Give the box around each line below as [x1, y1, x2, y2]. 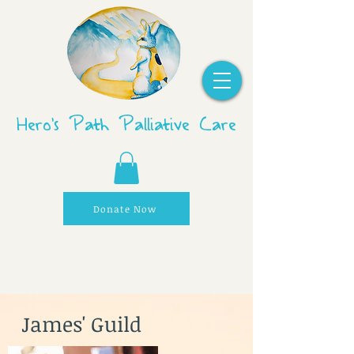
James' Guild [16, 310, 141, 338]
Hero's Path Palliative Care [16, 104, 236, 144]
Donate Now [92, 201, 157, 215]
